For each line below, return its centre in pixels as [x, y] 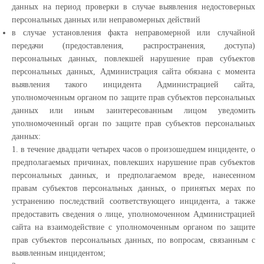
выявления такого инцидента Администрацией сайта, [133, 85]
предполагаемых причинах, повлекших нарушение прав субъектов [133, 162]
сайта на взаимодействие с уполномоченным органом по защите [133, 227]
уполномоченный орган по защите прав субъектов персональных [133, 123]
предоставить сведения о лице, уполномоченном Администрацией [133, 214]
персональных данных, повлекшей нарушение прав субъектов [133, 59]
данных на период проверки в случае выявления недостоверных [133, 7]
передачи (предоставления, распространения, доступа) [133, 46]
